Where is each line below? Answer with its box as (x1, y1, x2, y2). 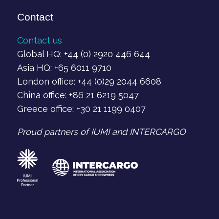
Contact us (17, 35, 62, 45)
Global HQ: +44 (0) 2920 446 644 (17, 48, 150, 59)
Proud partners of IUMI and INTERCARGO (17, 127, 186, 137)
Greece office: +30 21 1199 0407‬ (17, 103, 146, 114)
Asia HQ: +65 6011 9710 (17, 62, 111, 73)
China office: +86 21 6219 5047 (17, 89, 139, 100)
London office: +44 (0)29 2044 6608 (17, 76, 161, 87)
